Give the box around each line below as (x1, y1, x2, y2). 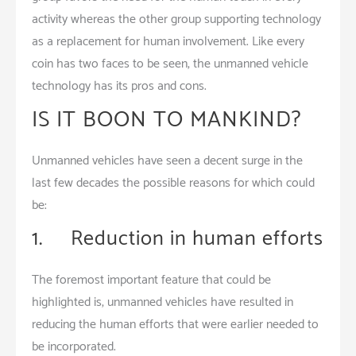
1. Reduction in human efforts (32, 221, 323, 256)
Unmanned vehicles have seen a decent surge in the (32, 149, 303, 172)
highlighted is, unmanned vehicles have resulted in (32, 291, 293, 313)
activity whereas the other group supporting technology (32, 8, 321, 30)
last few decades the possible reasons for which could (32, 172, 315, 194)
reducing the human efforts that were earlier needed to (32, 313, 319, 335)
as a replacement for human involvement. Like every (32, 30, 304, 52)
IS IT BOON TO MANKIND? (32, 101, 302, 138)
